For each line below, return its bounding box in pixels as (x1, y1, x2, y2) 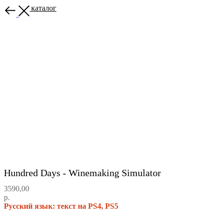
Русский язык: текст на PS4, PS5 (4, 201, 118, 210)
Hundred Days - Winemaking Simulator (4, 167, 161, 179)
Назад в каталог (4, 4, 56, 12)
